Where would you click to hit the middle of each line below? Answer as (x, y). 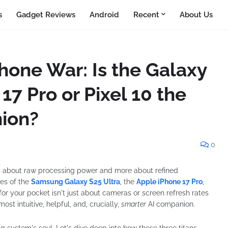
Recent (147, 15)
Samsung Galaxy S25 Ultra (76, 182)
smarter (134, 204)
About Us (196, 15)
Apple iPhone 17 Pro (169, 182)
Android (105, 15)
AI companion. (170, 204)
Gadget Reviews (46, 15)
